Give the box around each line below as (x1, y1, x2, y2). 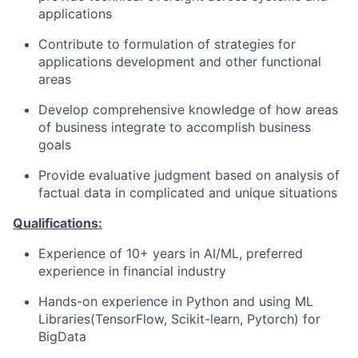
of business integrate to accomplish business (38, 119, 311, 135)
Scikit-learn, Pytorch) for (167, 311, 320, 327)
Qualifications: (13, 215, 102, 231)
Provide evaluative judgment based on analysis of (38, 167, 340, 183)
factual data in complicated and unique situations (38, 185, 337, 201)
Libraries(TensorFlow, (38, 311, 167, 327)
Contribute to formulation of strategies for (38, 36, 296, 52)
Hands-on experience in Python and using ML (38, 293, 313, 309)
